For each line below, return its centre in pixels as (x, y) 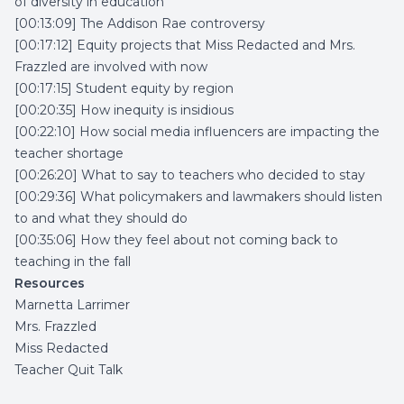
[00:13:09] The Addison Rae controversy (140, 23)
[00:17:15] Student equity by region (124, 88)
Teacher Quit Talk (69, 370)
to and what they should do (101, 218)
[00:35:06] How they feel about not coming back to (176, 240)
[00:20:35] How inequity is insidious (124, 110)
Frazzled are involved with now (111, 67)
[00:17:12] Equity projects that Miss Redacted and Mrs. (185, 45)
